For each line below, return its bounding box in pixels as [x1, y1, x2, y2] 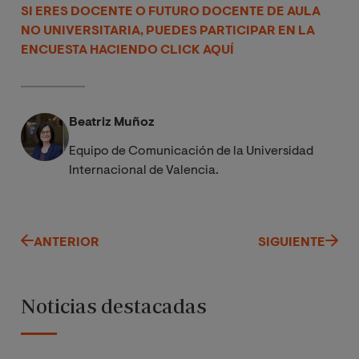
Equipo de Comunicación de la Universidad [69, 144, 313, 158]
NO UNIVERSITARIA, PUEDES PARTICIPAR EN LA [21, 24, 315, 38]
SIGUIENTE [258, 236, 325, 249]
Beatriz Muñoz [69, 115, 155, 129]
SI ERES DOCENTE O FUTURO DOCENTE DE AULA [21, 5, 321, 18]
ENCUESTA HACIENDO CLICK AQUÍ [21, 43, 234, 57]
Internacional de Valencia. [69, 163, 219, 177]
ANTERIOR [34, 236, 99, 249]
